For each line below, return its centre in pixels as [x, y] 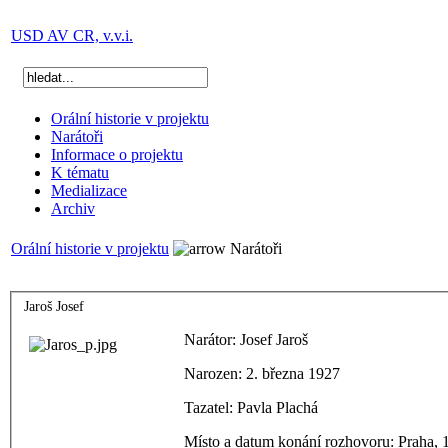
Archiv [73, 208]
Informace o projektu [117, 154]
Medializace [89, 190]
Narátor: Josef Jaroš [246, 339]
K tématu [80, 172]
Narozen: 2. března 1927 [262, 373]
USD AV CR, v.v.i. [72, 35]
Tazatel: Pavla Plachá [251, 407]
